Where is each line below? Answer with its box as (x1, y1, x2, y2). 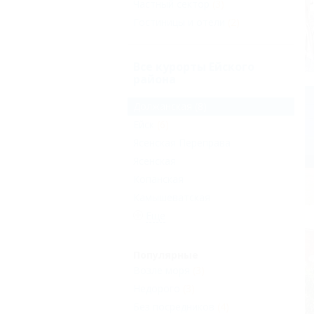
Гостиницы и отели (133, 15, 225, 29)
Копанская (133, 172, 184, 186)
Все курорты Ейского (133, 59, 254, 74)
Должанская (133, 100, 192, 114)
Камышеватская (133, 191, 210, 205)
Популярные (133, 248, 198, 262)
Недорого (133, 282, 180, 296)
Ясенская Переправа (133, 136, 231, 150)
